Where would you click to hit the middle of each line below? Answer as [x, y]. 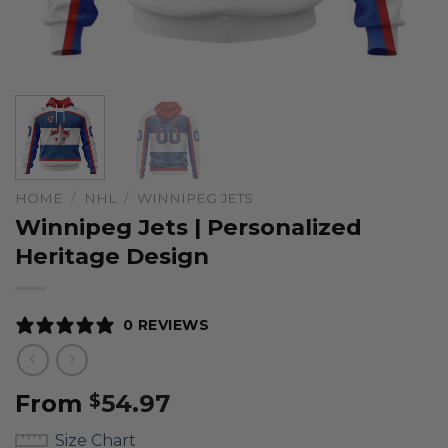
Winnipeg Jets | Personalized [188, 226]
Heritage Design [112, 255]
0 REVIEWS [166, 324]
